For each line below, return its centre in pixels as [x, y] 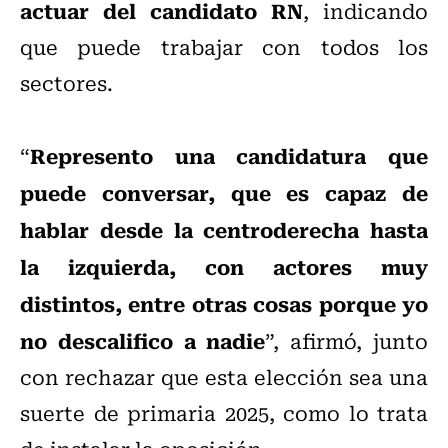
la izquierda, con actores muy [224, 266]
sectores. [66, 83]
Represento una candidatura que [229, 155]
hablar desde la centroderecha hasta [224, 229]
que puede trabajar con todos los [224, 47]
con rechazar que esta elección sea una [224, 377]
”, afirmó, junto [347, 341]
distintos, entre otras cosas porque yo [224, 303]
